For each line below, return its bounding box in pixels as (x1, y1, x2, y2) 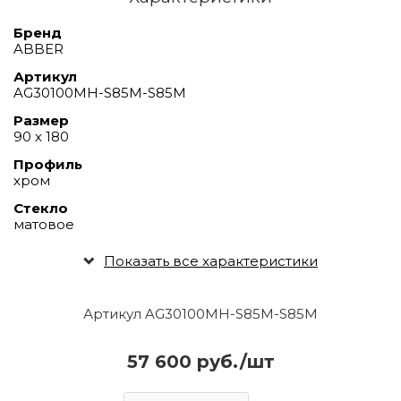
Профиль (13, 155, 82, 173)
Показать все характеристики (104, 252, 318, 269)
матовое (13, 215, 74, 233)
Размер (13, 111, 69, 129)
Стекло (13, 199, 68, 217)
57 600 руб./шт (126, 350, 275, 372)
